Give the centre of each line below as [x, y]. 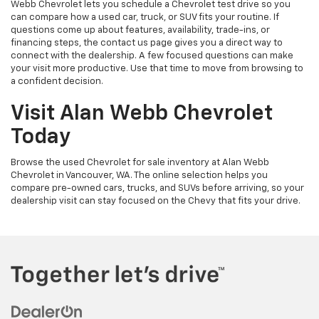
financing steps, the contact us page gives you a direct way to [147, 43]
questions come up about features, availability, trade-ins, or [140, 30]
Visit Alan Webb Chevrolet [142, 114]
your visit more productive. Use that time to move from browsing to [157, 68]
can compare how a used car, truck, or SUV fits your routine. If [145, 17]
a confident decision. [57, 81]
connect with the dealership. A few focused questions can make [152, 56]
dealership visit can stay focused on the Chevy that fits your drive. [156, 201]
